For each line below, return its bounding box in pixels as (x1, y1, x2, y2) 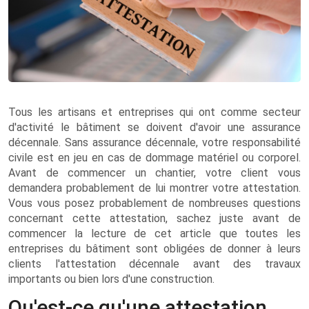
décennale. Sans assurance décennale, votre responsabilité (8, 136, 301, 149)
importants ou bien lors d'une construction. (8, 272, 215, 286)
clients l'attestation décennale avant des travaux (8, 257, 301, 270)
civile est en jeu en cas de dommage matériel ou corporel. (8, 151, 301, 164)
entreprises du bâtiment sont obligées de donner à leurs (8, 242, 301, 255)
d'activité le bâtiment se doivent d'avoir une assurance (8, 121, 301, 134)
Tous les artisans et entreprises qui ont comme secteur (8, 106, 301, 119)
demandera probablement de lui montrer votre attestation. (8, 181, 301, 195)
